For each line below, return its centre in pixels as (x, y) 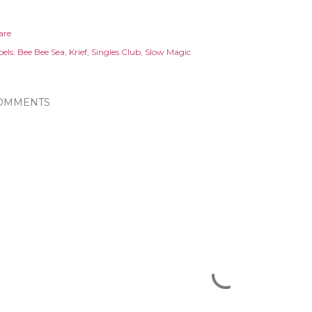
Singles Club (116, 52)
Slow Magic (168, 52)
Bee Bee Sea (41, 52)
